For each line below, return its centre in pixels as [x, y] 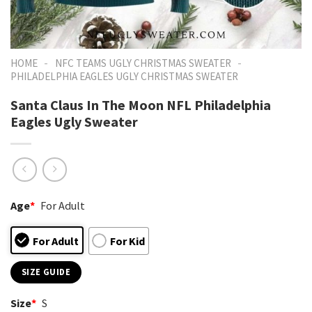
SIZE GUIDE [46, 272]
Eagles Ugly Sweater [74, 121]
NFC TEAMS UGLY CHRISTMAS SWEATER [143, 63]
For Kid [127, 241]
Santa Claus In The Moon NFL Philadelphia [141, 104]
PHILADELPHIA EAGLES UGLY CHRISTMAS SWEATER [124, 76]
